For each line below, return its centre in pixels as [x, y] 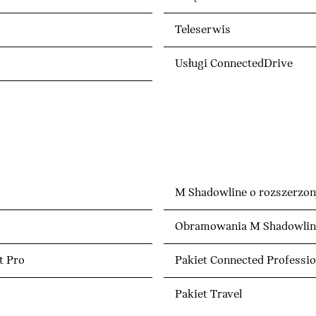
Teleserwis [203, 30]
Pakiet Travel [208, 295]
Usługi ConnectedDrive [234, 64]
